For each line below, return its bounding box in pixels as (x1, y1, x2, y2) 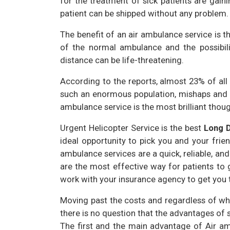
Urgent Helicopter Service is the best (60, 123, 204, 133)
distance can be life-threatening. (60, 55, 184, 65)
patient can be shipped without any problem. (60, 8, 228, 18)
